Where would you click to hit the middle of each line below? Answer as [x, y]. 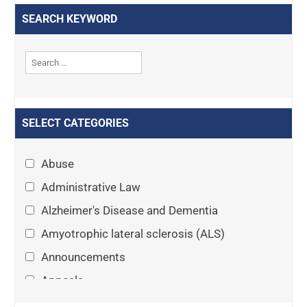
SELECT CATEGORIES [76, 123]
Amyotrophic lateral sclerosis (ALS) [133, 234]
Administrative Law [91, 187]
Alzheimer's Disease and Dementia [130, 210]
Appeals [63, 280]
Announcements [84, 257]
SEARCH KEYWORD [70, 19]
